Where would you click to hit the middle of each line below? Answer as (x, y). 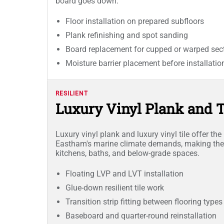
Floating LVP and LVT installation (124, 174)
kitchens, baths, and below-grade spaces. (127, 153)
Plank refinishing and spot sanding (127, 35)
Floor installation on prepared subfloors (135, 21)
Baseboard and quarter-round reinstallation (141, 216)
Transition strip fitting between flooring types (144, 202)
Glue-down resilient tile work (115, 188)
